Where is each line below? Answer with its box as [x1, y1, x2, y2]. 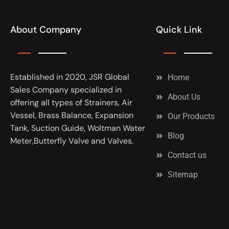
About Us [167, 91, 200, 102]
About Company [10, 23, 81, 36]
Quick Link [156, 23, 202, 36]
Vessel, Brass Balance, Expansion [10, 109, 133, 121]
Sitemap [167, 169, 198, 179]
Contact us [167, 150, 207, 160]
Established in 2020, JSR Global [10, 71, 129, 82]
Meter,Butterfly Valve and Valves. [10, 135, 133, 146]
